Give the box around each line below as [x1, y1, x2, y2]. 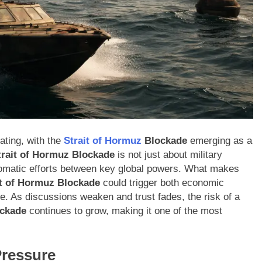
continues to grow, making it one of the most [26, 205, 222, 216]
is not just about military [115, 149, 222, 160]
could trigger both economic [100, 177, 224, 188]
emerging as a [187, 135, 252, 146]
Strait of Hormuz [64, 135, 142, 146]
